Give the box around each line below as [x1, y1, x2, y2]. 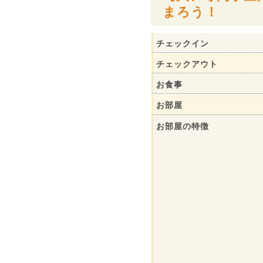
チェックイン [156, 37, 209, 49]
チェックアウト [156, 58, 218, 69]
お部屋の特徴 [156, 120, 209, 131]
